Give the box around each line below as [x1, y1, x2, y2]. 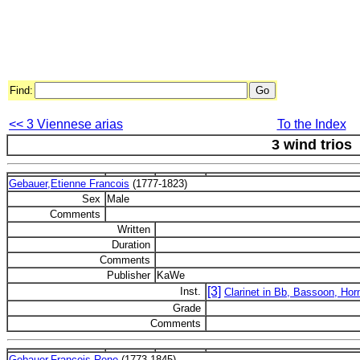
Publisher [107, 269, 153, 281]
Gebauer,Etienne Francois [9, 178, 129, 190]
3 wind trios [272, 137, 352, 153]
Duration [112, 239, 153, 251]
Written [117, 223, 153, 235]
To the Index [276, 117, 346, 131]
